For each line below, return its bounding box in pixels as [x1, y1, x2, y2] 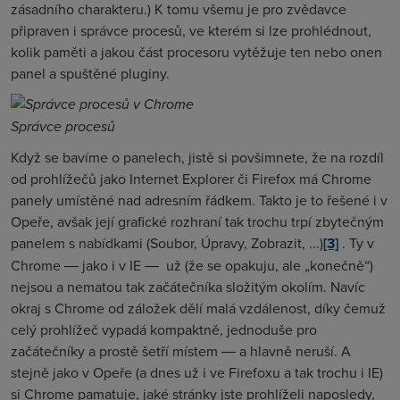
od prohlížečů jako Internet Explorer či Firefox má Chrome [11, 169, 371, 188]
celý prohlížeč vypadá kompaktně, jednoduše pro [11, 320, 317, 339]
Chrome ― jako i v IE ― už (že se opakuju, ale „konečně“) [11, 255, 373, 275]
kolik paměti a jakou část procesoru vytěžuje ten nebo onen [11, 42, 382, 62]
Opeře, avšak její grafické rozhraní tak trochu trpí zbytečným [11, 212, 384, 231]
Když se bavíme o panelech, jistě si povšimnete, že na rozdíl [11, 147, 384, 167]
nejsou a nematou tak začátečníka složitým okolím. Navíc [11, 277, 365, 296]
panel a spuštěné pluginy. [11, 63, 173, 83]
